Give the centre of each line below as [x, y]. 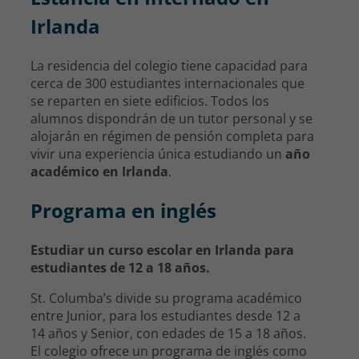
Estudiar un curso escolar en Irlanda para [162, 250]
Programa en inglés [123, 210]
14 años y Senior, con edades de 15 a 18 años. [168, 333]
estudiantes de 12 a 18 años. [120, 267]
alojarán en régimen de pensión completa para [172, 136]
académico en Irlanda [99, 171]
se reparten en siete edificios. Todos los [150, 101]
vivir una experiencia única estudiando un [158, 153]
